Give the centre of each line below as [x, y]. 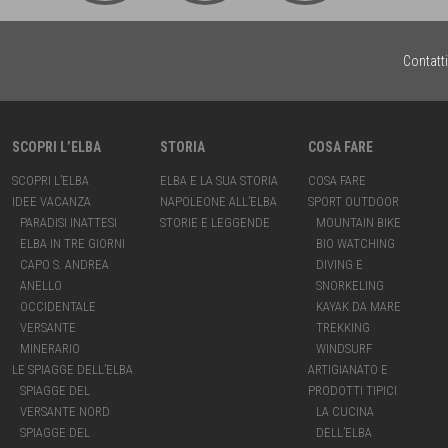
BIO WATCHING [355, 243]
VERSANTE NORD [65, 411]
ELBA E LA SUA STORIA [218, 180]
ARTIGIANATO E [347, 369]
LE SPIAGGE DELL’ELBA [72, 369]
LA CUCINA [344, 411]
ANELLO [41, 285]
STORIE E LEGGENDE [214, 222]
